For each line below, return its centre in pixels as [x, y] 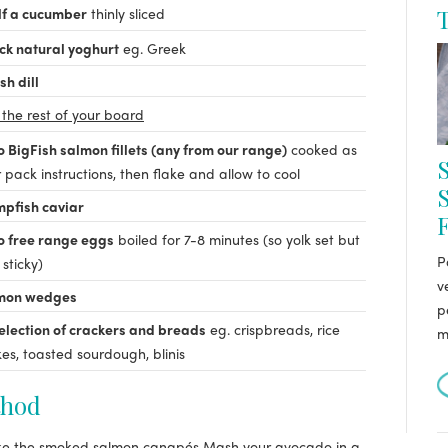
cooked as [324, 149]
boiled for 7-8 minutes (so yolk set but [239, 239]
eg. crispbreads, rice [275, 329]
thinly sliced [128, 13]
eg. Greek [154, 48]
